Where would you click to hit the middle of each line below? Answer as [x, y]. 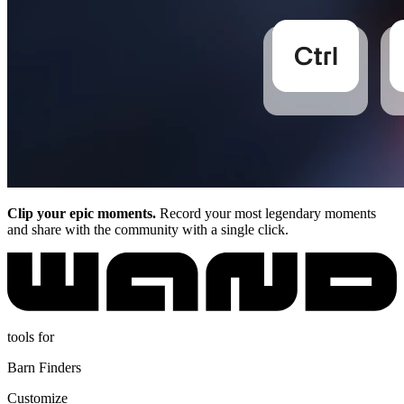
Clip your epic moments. [82, 213]
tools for [31, 336]
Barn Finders [44, 367]
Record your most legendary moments [266, 213]
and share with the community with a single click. [148, 229]
